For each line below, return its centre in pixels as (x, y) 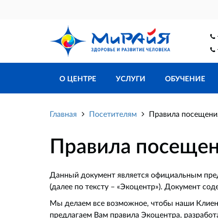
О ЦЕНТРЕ (78, 79)
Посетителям (113, 114)
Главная (63, 114)
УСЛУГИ (131, 79)
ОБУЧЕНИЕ (185, 79)
